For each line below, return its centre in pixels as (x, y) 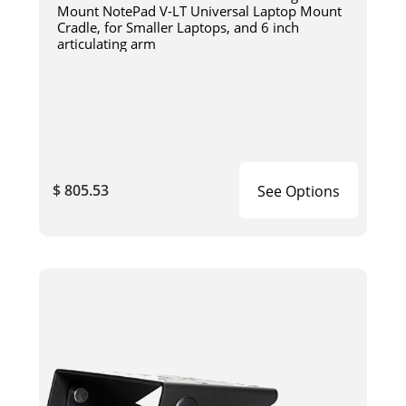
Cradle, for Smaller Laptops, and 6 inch (178, 27)
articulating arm (106, 43)
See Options (299, 191)
